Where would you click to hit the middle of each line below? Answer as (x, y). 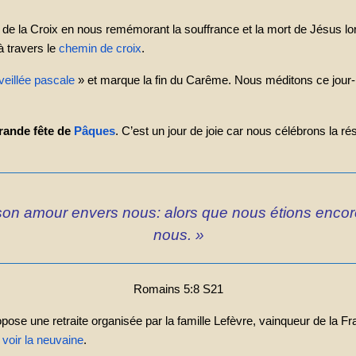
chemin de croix (100, 48)
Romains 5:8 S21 (178, 289)
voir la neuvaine (43, 340)
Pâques (95, 131)
